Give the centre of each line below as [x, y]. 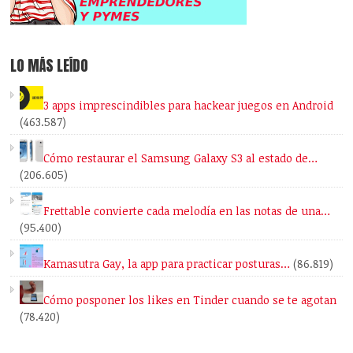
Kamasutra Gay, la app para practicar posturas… [167, 264]
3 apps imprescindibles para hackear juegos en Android [189, 106]
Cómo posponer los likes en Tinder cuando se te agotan [190, 300]
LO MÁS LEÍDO [50, 66]
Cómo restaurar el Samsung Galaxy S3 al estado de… [181, 158]
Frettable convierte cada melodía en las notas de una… [187, 211]
